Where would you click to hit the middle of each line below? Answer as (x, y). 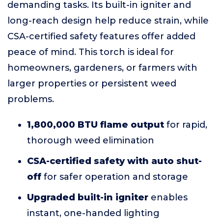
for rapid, (186, 125)
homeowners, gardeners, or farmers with (102, 68)
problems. (31, 99)
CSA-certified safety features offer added (101, 36)
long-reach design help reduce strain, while (108, 21)
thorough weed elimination (91, 140)
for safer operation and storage (115, 177)
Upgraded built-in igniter (88, 197)
